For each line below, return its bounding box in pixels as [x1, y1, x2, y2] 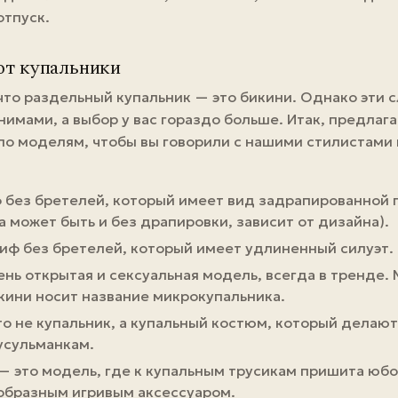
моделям [18, 132, 84, 150]
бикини [240, 88, 292, 106]
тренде [330, 266, 385, 283]
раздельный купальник [24, 88, 191, 106]
